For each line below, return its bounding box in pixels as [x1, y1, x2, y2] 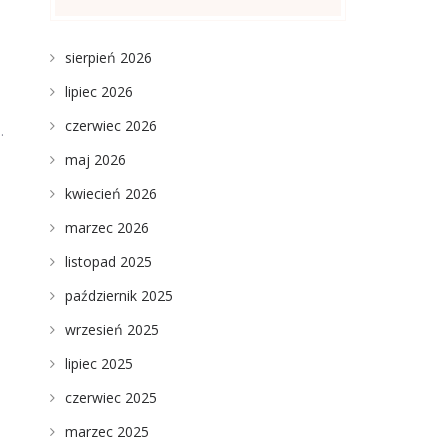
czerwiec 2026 [64, 116, 157, 135]
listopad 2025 [64, 252, 152, 271]
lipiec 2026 [64, 82, 133, 101]
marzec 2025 [64, 422, 149, 441]
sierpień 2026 [64, 48, 152, 67]
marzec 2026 [64, 218, 149, 237]
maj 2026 [64, 150, 126, 169]
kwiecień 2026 [64, 184, 157, 203]
